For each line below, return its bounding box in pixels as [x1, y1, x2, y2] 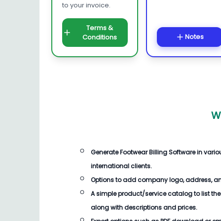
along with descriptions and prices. [91, 203, 197, 212]
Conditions [82, 32, 117, 42]
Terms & [86, 23, 113, 33]
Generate [91, 148, 120, 156]
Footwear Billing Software [120, 148, 195, 156]
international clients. [91, 162, 152, 170]
